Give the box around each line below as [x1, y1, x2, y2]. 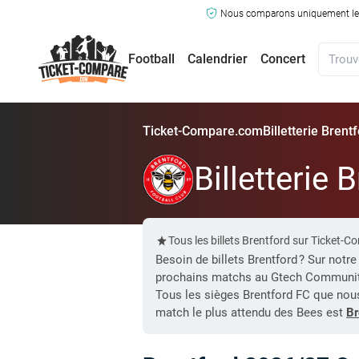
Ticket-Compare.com [143, 123, 263, 139]
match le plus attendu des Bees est [155, 305, 346, 321]
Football [128, 51, 175, 67]
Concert [260, 51, 305, 67]
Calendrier [188, 51, 248, 67]
